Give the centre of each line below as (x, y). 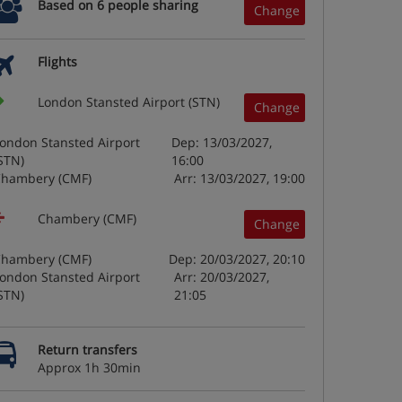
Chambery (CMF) (87, 218)
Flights (57, 61)
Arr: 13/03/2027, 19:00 (240, 178)
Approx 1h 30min (89, 367)
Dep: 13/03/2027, (222, 142)
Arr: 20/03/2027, (222, 277)
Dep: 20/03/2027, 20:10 (237, 259)
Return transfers (87, 350)
